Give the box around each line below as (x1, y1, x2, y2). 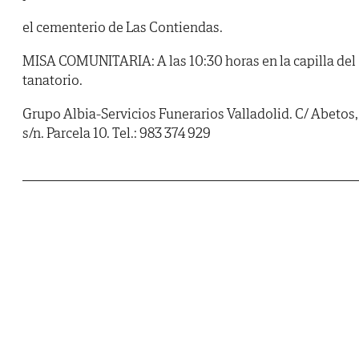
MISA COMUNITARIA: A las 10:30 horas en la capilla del (22, 51, 356, 71)
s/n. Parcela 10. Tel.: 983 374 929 (22, 123, 211, 143)
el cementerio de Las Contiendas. (22, 18, 223, 37)
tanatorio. (22, 71, 83, 90)
